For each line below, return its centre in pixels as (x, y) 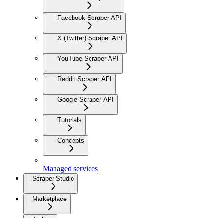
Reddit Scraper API (85, 79)
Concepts (71, 140)
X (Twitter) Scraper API (90, 38)
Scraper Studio (53, 178)
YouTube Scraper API (88, 58)
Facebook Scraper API (90, 18)
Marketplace (49, 199)
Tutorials (70, 120)
